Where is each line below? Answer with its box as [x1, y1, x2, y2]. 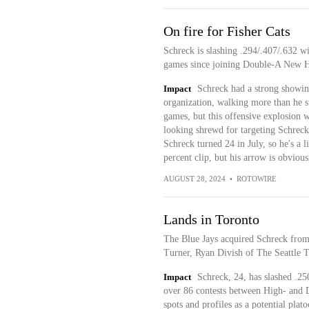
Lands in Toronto [163, 212, 259, 227]
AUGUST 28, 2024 [163, 175, 226, 183]
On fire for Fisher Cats [163, 23, 290, 39]
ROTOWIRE [236, 175, 277, 183]
